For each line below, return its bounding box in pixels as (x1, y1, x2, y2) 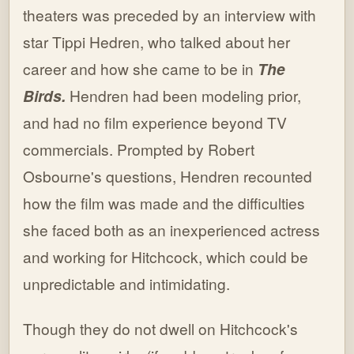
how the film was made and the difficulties (23, 192, 306, 214)
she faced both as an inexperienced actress (23, 219, 321, 241)
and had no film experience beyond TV (23, 111, 288, 134)
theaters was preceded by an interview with (23, 4, 317, 26)
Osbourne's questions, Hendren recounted (23, 165, 313, 187)
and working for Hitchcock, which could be (23, 246, 309, 268)
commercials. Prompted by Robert (23, 138, 255, 160)
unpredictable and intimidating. (23, 273, 231, 295)
